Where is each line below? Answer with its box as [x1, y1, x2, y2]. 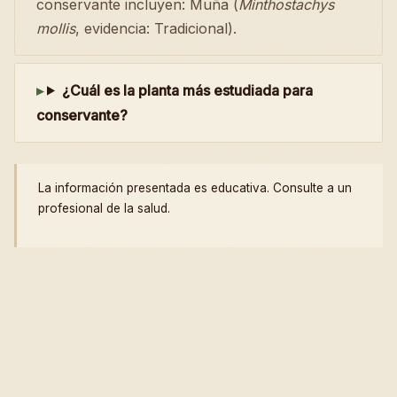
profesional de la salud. [38, 200, 170, 215]
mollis [36, 19, 75, 37]
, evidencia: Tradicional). [75, 19, 237, 37]
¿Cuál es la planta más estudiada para [61, 81, 313, 99]
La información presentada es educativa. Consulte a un [38, 180, 352, 195]
